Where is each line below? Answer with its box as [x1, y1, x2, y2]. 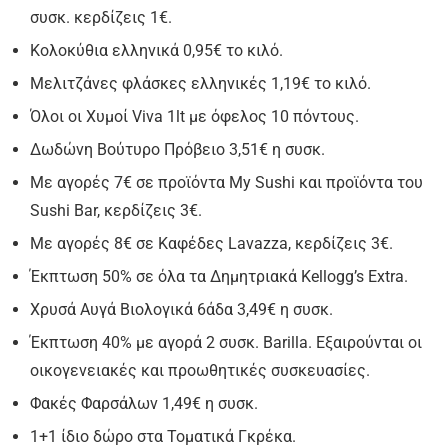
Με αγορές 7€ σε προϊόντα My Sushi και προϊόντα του [30, 173, 423, 192]
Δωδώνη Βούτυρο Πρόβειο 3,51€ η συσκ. [30, 140, 325, 159]
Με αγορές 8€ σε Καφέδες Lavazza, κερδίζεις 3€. [30, 234, 393, 253]
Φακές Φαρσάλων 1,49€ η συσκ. [30, 394, 258, 413]
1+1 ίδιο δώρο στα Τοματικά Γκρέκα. [30, 427, 296, 446]
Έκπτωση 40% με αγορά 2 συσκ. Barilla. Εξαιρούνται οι [30, 333, 422, 352]
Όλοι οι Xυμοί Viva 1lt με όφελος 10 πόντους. [30, 107, 359, 126]
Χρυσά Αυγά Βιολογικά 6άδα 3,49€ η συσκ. [30, 300, 333, 319]
